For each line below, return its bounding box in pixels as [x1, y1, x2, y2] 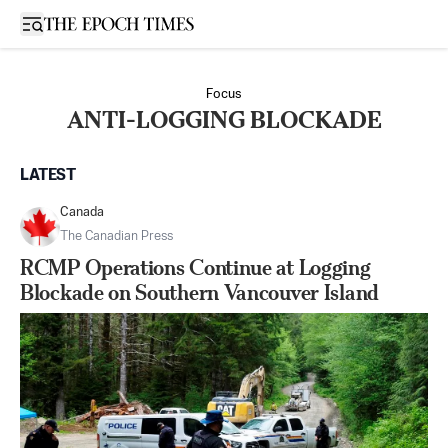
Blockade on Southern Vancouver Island [20, 280, 379, 305]
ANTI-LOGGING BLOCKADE [66, 106, 382, 134]
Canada [60, 206, 104, 219]
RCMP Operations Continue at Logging [20, 255, 371, 280]
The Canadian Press [60, 230, 173, 243]
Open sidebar [31, 15, 117, 30]
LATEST [20, 168, 76, 184]
